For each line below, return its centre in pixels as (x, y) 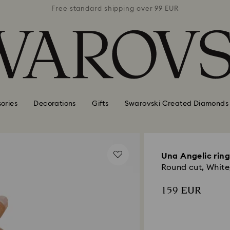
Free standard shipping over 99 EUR (115, 9)
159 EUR (181, 190)
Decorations (55, 103)
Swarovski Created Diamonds (176, 103)
